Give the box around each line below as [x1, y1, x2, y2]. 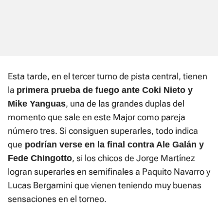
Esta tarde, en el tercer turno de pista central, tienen [8, 71, 207, 82]
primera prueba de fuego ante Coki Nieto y [17, 85, 193, 95]
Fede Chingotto [8, 153, 72, 163]
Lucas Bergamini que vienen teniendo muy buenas [8, 180, 201, 191]
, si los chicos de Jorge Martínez [72, 153, 195, 163]
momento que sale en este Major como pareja [8, 112, 185, 123]
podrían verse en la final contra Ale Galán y [22, 140, 204, 150]
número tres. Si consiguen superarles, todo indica [8, 126, 198, 136]
